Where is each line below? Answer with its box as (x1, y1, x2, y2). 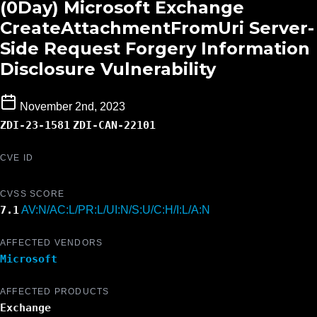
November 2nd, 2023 (20, 100, 125, 113)
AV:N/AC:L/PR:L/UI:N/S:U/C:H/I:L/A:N (21, 204, 210, 217)
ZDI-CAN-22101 (73, 119, 156, 132)
